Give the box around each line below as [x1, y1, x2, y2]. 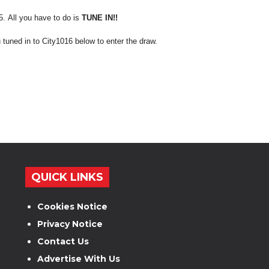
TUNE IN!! [82, 13, 118, 22]
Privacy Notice [37, 219, 103, 229]
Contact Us [37, 236, 89, 247]
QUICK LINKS [31, 171, 104, 184]
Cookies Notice [37, 201, 108, 212]
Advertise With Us [37, 253, 121, 264]
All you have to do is [8, 13, 82, 22]
